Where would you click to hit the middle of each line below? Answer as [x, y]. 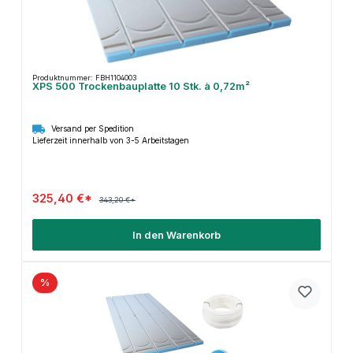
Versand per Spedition [92, 128]
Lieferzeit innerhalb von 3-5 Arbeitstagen [110, 140]
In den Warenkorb [176, 235]
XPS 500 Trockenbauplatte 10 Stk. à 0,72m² [141, 86]
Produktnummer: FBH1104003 [84, 77]
